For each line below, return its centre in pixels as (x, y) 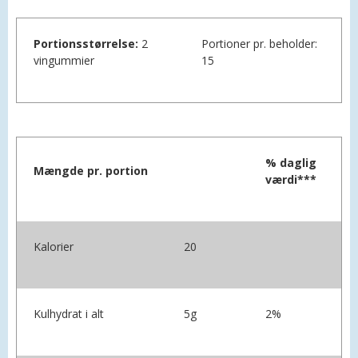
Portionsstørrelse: (86, 44)
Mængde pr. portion (91, 171)
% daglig (291, 163)
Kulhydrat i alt (69, 314)
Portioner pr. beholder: (259, 44)
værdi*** (291, 180)
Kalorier (54, 247)
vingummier (64, 61)
